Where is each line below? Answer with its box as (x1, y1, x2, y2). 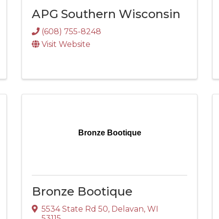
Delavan (111, 204, 144, 214)
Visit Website (42, 40, 90, 49)
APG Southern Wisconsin (32, 7, 180, 22)
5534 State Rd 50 (42, 204, 108, 214)
